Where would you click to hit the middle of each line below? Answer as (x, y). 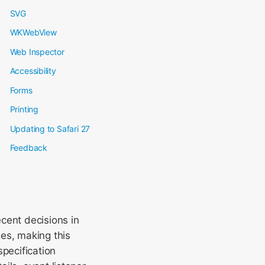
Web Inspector (37, 51)
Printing (24, 109)
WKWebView (33, 32)
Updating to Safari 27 (50, 128)
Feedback (28, 148)
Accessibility (33, 71)
